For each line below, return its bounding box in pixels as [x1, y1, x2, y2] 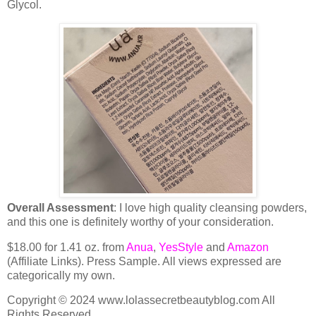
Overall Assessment [7, 201, 114, 214]
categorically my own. [7, 269, 115, 281]
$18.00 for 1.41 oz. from [7, 241, 126, 253]
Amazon [227, 241, 269, 253]
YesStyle [159, 241, 203, 253]
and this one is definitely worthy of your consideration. [7, 215, 274, 228]
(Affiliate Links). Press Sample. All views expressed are [7, 255, 281, 267]
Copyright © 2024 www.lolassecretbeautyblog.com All [7, 294, 275, 307]
